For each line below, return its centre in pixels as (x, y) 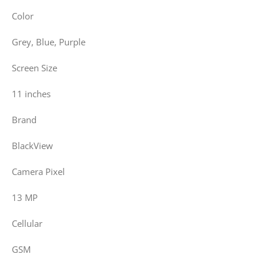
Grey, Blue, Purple (49, 42)
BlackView (32, 146)
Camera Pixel (38, 171)
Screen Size (34, 68)
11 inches (31, 94)
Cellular (27, 223)
